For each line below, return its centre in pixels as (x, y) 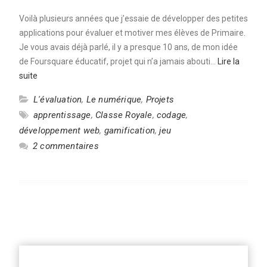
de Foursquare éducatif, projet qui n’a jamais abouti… (118, 61)
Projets (160, 100)
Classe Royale (124, 115)
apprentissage (62, 115)
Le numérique (114, 100)
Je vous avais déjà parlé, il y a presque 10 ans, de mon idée (128, 47)
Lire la (228, 61)
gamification (129, 131)
